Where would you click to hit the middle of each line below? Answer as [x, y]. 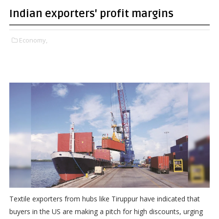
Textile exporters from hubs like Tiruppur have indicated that [104, 199]
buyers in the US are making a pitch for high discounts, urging [106, 212]
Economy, [33, 40]
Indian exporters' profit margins [91, 14]
